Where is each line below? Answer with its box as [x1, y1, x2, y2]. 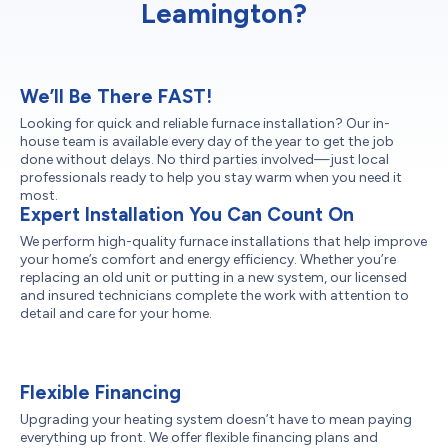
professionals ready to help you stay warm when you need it [20, 168, 402, 186]
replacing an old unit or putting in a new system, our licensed [20, 268, 407, 286]
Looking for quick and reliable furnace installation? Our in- [20, 114, 390, 132]
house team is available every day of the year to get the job [20, 132, 394, 150]
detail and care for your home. [20, 304, 212, 322]
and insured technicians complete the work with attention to [20, 286, 409, 304]
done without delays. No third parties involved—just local [20, 150, 389, 168]
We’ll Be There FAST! [20, 84, 212, 108]
